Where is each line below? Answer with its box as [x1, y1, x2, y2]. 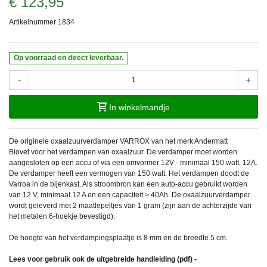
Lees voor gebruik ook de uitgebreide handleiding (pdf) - [9, 254, 197, 263]
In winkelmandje [109, 102, 170, 112]
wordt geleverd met [9, 201, 73, 210]
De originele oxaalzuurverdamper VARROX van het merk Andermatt [9, 136, 228, 145]
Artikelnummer [9, 17, 56, 26]
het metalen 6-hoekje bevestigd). [9, 212, 115, 221]
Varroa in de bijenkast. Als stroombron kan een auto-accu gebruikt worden [9, 179, 247, 188]
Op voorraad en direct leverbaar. [14, 54, 124, 63]
